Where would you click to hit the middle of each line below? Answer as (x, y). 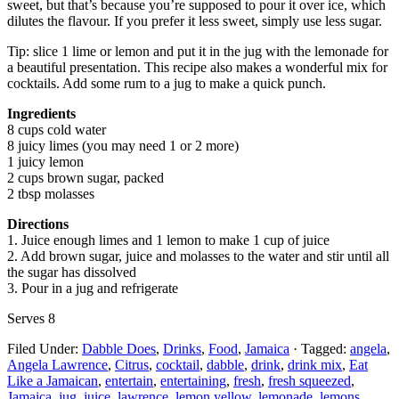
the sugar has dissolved (72, 272)
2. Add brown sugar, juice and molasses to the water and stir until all (198, 256)
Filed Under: (45, 348)
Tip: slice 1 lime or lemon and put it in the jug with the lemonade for (198, 51)
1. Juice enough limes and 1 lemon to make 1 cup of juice (168, 240)
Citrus (132, 364)
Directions (38, 224)
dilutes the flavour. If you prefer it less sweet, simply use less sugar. (195, 20)
